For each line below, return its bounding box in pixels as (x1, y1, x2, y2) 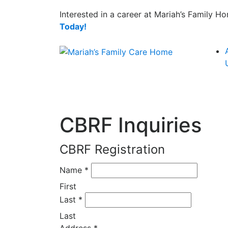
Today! (60, 21, 87, 32)
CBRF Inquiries (60, 112, 202, 137)
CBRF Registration (60, 142, 165, 157)
